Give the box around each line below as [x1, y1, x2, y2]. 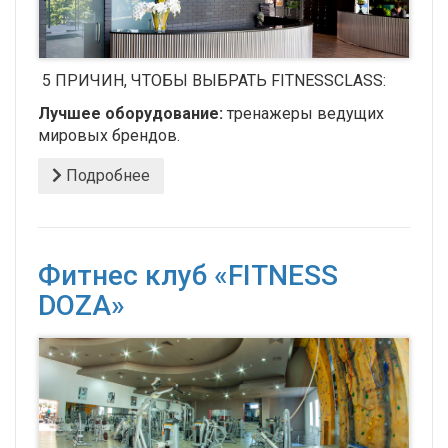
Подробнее [62, 166, 150, 186]
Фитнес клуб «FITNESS [38, 259, 338, 293]
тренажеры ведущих [223, 104, 384, 124]
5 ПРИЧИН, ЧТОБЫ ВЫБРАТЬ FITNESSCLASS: [38, 71, 386, 91]
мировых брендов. [38, 126, 180, 146]
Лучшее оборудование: [38, 104, 223, 124]
